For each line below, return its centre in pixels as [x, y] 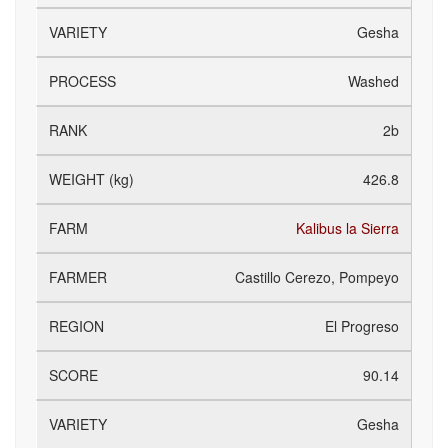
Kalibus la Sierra [347, 228]
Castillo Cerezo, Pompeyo [317, 277]
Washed [373, 81]
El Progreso [362, 326]
